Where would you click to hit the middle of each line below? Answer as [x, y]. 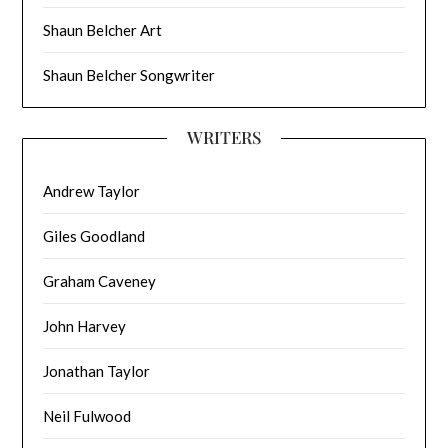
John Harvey [85, 326]
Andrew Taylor [92, 191]
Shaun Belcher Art [103, 30]
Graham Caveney [100, 281]
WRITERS [224, 137]
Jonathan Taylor [97, 371]
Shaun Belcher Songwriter [129, 75]
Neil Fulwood [87, 416]
